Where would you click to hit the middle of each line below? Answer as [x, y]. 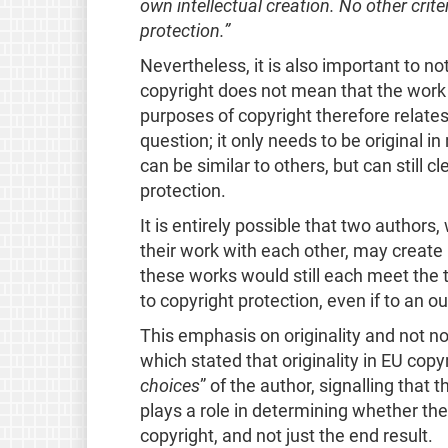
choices [169, 385]
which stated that [208, 360]
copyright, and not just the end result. [286, 435]
